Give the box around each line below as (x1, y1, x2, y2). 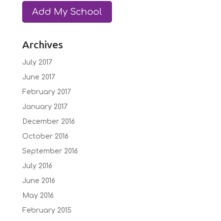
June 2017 (22, 73, 55, 81)
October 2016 (22, 132, 69, 140)
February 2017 (22, 88, 71, 96)
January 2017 (22, 103, 68, 110)
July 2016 (22, 162, 52, 170)
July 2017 (22, 58, 52, 66)
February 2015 (22, 206, 72, 214)
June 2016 (22, 177, 55, 184)
